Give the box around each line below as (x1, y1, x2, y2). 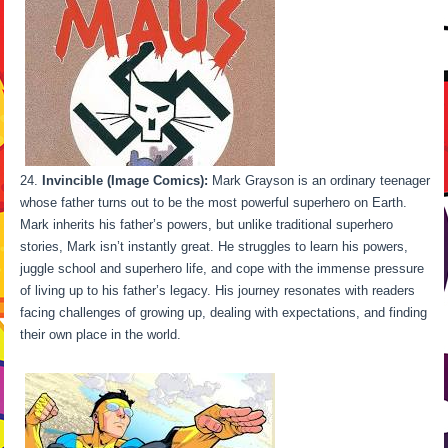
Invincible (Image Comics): (42, 173, 209, 189)
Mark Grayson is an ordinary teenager (208, 173, 431, 189)
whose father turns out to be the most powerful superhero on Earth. (20, 195, 408, 211)
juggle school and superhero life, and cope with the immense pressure (20, 261, 425, 277)
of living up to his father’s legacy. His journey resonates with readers (20, 283, 416, 299)
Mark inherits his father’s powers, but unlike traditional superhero (20, 217, 394, 233)
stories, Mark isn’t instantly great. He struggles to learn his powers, (20, 239, 409, 255)
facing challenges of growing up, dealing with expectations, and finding (20, 305, 428, 321)
